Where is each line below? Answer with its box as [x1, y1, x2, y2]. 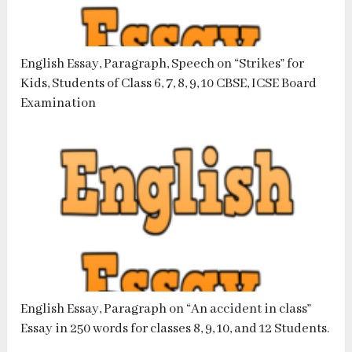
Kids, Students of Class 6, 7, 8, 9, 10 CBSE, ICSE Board [20, 75, 317, 93]
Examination [20, 95, 97, 112]
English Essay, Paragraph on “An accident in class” [20, 301, 312, 318]
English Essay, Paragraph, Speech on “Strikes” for [20, 56, 305, 73]
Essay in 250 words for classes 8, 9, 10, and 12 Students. [20, 321, 330, 338]
